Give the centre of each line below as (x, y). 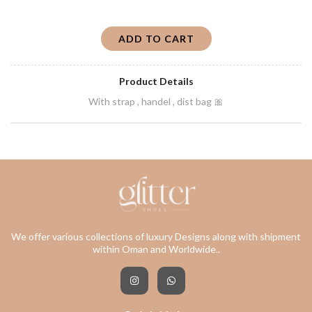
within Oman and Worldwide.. (156, 249)
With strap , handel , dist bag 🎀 (156, 102)
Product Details (156, 81)
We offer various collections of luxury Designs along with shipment (156, 237)
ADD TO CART (156, 39)
